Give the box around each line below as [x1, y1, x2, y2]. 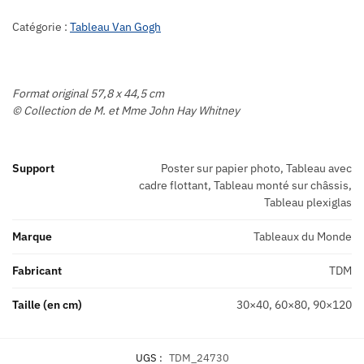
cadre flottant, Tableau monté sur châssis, [139, 177, 352, 193]
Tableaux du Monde [253, 228, 352, 244]
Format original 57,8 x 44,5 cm [12, 85, 164, 101]
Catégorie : [12, 19, 70, 35]
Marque [12, 228, 52, 244]
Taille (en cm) [12, 297, 82, 312]
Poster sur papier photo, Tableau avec [161, 160, 352, 175]
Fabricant [12, 262, 62, 278]
